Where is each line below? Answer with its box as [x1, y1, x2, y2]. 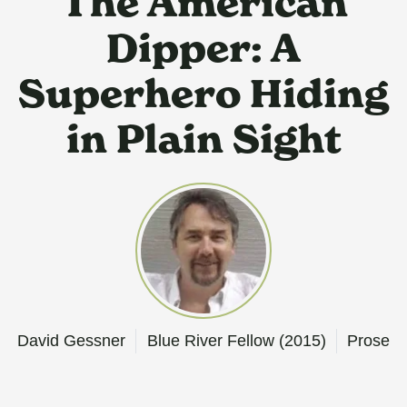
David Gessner [17, 332, 126, 351]
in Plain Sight [65, 114, 342, 164]
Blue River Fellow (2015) [146, 332, 326, 351]
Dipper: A [106, 24, 301, 73]
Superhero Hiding [18, 69, 389, 118]
